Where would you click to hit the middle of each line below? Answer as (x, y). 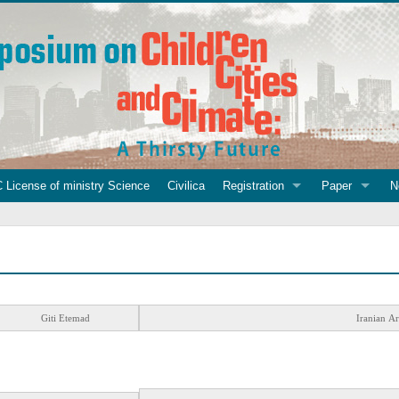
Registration (253, 186)
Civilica (186, 186)
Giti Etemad (65, 318)
